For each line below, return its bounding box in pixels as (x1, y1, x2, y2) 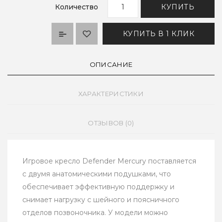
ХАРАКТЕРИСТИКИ (78, 90, 144, 98)
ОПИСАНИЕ (89, 60, 133, 69)
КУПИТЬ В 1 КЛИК (122, 29, 194, 39)
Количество (55, 2, 98, 12)
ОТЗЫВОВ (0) (88, 119, 134, 127)
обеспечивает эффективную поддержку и (22, 182, 174, 192)
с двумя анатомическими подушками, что (22, 169, 171, 179)
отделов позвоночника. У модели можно (22, 208, 168, 218)
